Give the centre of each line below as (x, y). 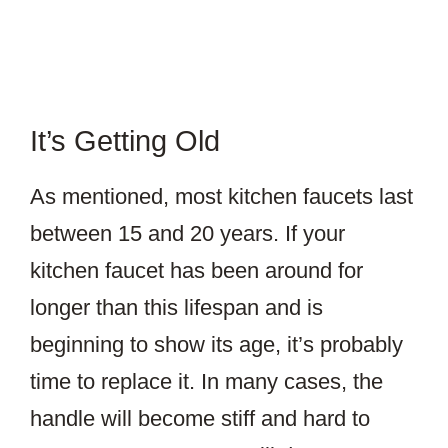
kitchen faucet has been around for (196, 271)
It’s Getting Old (125, 141)
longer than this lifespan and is (176, 308)
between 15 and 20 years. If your (187, 234)
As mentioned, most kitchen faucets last (221, 197)
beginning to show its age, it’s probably (216, 345)
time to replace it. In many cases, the (206, 382)
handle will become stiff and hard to (200, 419)
